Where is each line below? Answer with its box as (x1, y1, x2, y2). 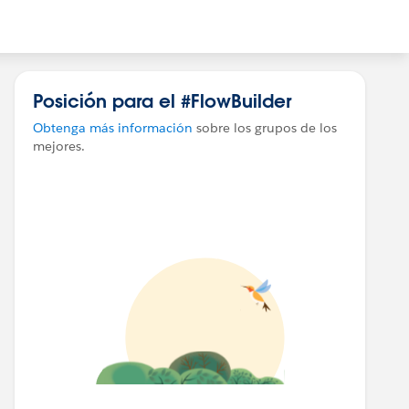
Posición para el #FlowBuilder (33, 89, 291, 112)
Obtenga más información (33, 120, 193, 136)
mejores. (33, 138, 85, 154)
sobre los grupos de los (193, 120, 337, 136)
